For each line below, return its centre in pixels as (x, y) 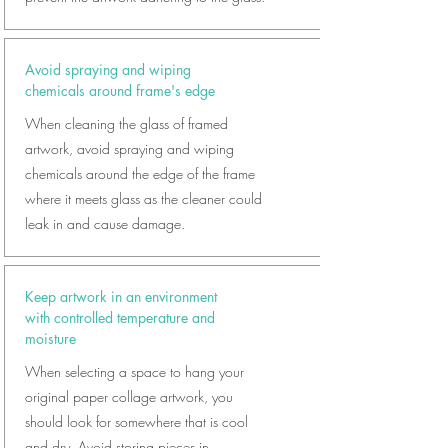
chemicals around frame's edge (120, 90)
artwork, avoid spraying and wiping (129, 148)
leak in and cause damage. (105, 223)
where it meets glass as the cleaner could (143, 198)
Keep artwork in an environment (121, 296)
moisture (50, 338)
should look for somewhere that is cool (136, 421)
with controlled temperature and (120, 317)
